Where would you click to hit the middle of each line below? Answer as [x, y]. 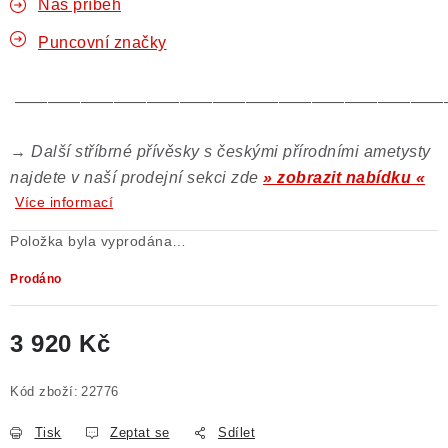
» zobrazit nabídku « [344, 177]
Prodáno [36, 279]
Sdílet [236, 432]
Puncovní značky [102, 42]
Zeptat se [140, 432]
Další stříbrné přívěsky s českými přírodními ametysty [228, 151]
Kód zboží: [44, 391]
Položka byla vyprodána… [98, 241]
